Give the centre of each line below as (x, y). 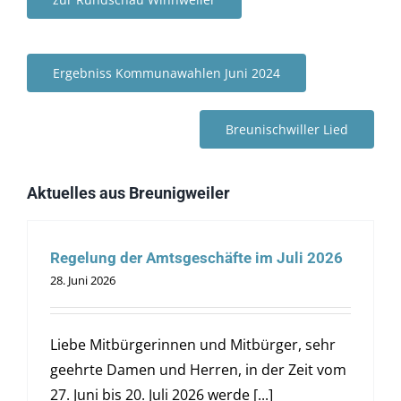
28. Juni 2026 (82, 281)
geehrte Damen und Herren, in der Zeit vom (198, 370)
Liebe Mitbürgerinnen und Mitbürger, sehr (192, 345)
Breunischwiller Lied (287, 129)
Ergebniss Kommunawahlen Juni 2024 (166, 73)
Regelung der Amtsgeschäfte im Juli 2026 (196, 258)
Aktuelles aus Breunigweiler (128, 193)
